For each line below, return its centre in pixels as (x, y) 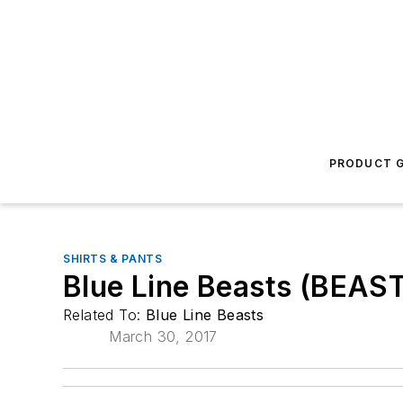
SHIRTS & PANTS (113, 259)
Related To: (104, 315)
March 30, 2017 (163, 336)
